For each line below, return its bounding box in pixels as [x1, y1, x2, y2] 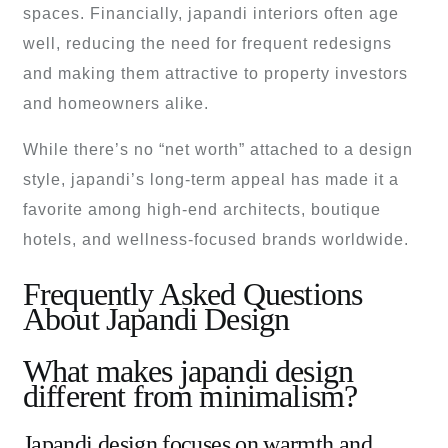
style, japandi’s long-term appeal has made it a [23, 171, 399, 189]
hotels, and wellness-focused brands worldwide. [23, 231, 409, 249]
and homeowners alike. [23, 95, 209, 113]
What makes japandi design [23, 352, 354, 389]
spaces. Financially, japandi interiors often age [23, 5, 399, 23]
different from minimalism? [23, 377, 358, 414]
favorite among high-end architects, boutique [23, 201, 381, 219]
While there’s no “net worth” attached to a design [23, 141, 413, 159]
